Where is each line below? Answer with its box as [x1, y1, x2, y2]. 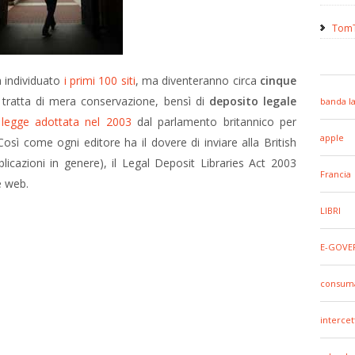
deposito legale [208, 94, 297, 109]
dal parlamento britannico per [131, 114, 297, 129]
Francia [320, 168, 351, 180]
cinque [260, 73, 297, 88]
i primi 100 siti [63, 73, 136, 88]
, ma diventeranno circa [135, 73, 261, 88]
